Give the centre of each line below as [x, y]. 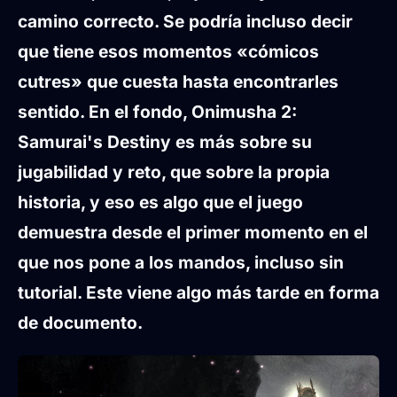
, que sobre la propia [245, 172]
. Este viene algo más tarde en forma [228, 293]
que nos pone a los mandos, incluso [168, 263]
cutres [44, 82]
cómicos [284, 52]
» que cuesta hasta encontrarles [205, 82]
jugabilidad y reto [90, 172]
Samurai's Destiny [94, 142]
